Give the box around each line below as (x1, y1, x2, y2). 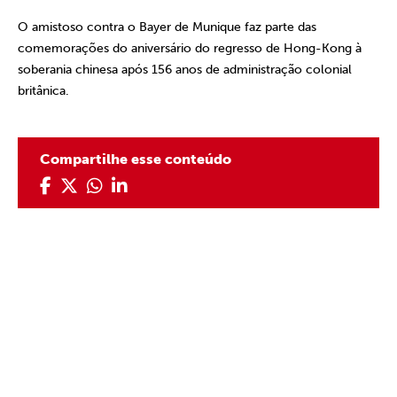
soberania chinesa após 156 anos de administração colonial (18, 62, 352, 77)
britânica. (18, 83, 69, 98)
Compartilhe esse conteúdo (40, 151, 231, 167)
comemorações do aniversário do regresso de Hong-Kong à (18, 41, 362, 56)
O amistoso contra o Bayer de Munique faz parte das (18, 19, 316, 35)
